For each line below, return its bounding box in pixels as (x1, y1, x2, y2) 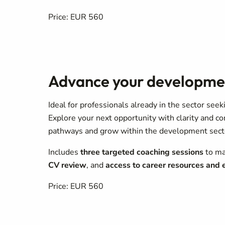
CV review (48, 160, 86, 171)
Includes (48, 147, 78, 158)
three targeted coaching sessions (78, 147, 203, 158)
